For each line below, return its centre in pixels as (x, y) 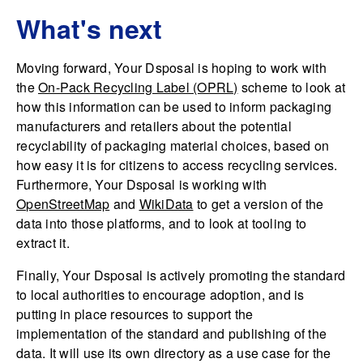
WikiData (166, 204)
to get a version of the (258, 204)
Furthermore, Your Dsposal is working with (142, 185)
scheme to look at (291, 88)
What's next (89, 29)
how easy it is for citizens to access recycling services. (177, 165)
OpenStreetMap (63, 204)
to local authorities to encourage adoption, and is (160, 295)
